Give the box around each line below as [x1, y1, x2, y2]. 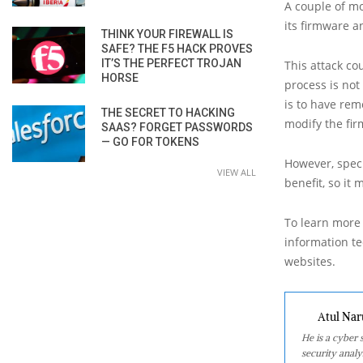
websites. [284, 253, 335, 269]
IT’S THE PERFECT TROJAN [101, 56, 241, 70]
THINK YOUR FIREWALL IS [101, 27, 233, 41]
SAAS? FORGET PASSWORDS [101, 120, 253, 134]
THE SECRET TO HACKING [101, 105, 235, 119]
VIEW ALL [217, 165, 256, 178]
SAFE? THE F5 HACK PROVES [101, 41, 253, 55]
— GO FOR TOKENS [101, 135, 199, 148]
